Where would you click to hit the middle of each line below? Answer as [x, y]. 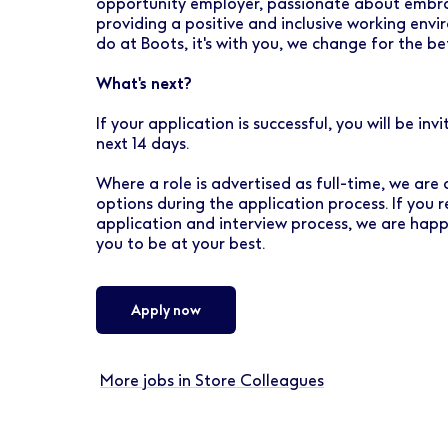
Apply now [166, 310]
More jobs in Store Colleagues [212, 380]
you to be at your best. [180, 243]
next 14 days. [142, 143]
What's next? [144, 83]
